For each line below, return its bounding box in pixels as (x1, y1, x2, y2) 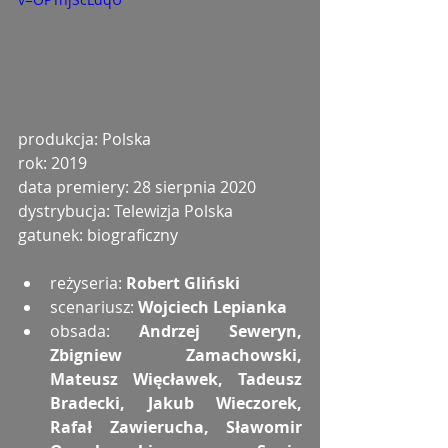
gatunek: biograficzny (18, 224, 178, 247)
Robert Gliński (126, 272, 240, 295)
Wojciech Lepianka (138, 296, 287, 319)
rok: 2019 (18, 152, 87, 175)
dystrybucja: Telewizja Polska (18, 200, 233, 223)
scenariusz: (50, 296, 138, 319)
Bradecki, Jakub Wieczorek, (50, 392, 302, 415)
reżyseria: (50, 272, 126, 295)
